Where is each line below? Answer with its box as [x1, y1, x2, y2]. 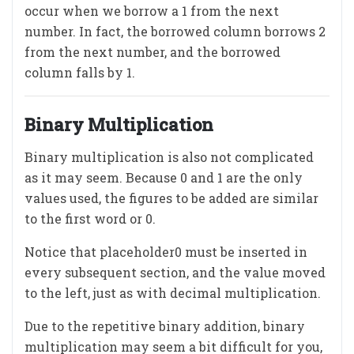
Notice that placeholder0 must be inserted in [24, 243, 307, 260]
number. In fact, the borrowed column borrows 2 [24, 23, 326, 40]
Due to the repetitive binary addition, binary [24, 318, 305, 334]
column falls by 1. [24, 64, 135, 81]
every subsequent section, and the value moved [24, 264, 326, 281]
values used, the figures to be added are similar [24, 190, 318, 206]
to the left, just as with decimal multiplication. [24, 284, 321, 301]
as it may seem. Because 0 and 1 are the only [24, 169, 303, 186]
